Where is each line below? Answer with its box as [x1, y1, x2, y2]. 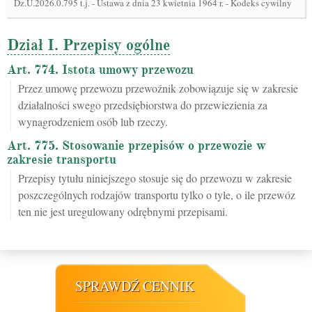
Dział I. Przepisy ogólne [7, 36, 170, 54]
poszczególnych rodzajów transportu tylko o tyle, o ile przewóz [18, 187, 295, 202]
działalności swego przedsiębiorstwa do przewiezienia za [18, 97, 267, 112]
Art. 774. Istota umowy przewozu [7, 62, 194, 77]
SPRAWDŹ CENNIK [75, 276, 194, 295]
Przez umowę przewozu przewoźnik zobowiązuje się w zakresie [18, 81, 298, 95]
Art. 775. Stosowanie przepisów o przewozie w [7, 138, 266, 153]
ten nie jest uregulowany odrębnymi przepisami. [18, 204, 228, 219]
